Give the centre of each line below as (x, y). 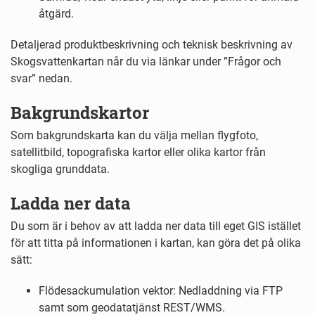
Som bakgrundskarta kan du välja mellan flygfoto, (134, 136)
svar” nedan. (41, 79)
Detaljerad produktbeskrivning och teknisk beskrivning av (152, 45)
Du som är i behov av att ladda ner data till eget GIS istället (156, 226)
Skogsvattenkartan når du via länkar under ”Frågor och (146, 62)
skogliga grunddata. (60, 169)
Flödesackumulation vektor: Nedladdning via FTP (161, 291)
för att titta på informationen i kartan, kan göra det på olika (156, 243)
